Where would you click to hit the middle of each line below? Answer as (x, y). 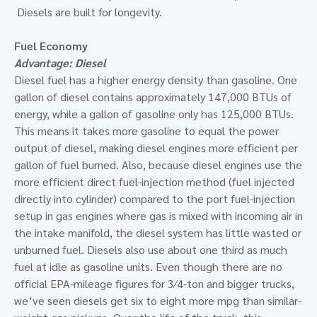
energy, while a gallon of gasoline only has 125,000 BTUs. (154, 114)
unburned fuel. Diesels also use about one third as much (151, 249)
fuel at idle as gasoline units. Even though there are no (148, 266)
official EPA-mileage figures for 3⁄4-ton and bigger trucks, (154, 283)
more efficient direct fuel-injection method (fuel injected (154, 181)
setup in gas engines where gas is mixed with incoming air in (158, 215)
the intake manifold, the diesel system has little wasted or (158, 232)
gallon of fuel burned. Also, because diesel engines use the (158, 165)
